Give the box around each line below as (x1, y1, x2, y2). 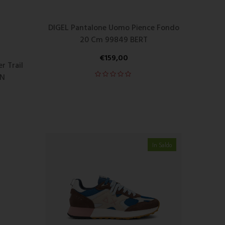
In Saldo (152, 141, 172, 149)
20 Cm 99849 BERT (79, 33, 148, 47)
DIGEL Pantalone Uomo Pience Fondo (48, 21, 179, 35)
